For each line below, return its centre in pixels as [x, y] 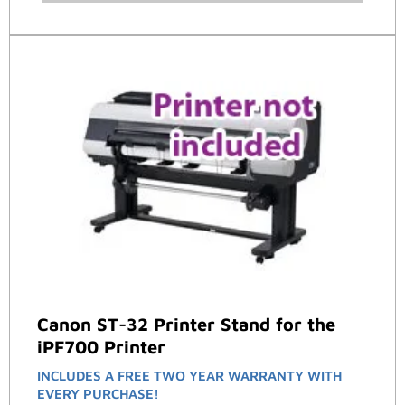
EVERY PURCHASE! [98, 393]
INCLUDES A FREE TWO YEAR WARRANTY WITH [189, 375]
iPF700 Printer [101, 346]
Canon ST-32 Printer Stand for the [186, 324]
